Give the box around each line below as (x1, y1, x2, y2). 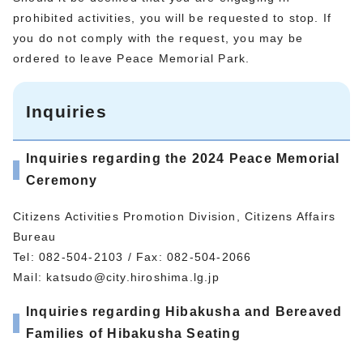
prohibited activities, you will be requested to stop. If (13, 11, 332, 24)
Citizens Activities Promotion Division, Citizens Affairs (13, 209, 336, 223)
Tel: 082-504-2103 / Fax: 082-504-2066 (13, 250, 252, 263)
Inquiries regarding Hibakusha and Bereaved (26, 304, 343, 318)
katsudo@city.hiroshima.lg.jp (46, 270, 220, 284)
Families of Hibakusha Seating (26, 326, 241, 340)
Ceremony (26, 173, 98, 187)
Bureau (13, 229, 57, 243)
